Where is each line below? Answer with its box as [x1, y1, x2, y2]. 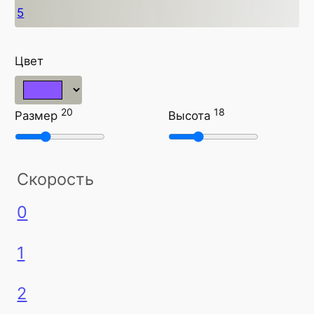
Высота [168, 109, 214, 123]
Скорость [17, 169, 95, 190]
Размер [15, 109, 58, 123]
